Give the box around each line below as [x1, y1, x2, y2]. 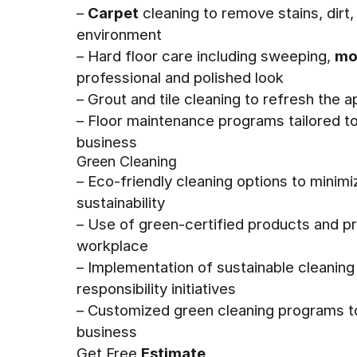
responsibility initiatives [76, 280, 236, 297]
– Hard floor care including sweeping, [76, 47, 335, 65]
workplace [76, 237, 148, 254]
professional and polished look [76, 69, 284, 86]
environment [76, 25, 162, 43]
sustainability [76, 194, 165, 211]
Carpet [88, 4, 139, 22]
